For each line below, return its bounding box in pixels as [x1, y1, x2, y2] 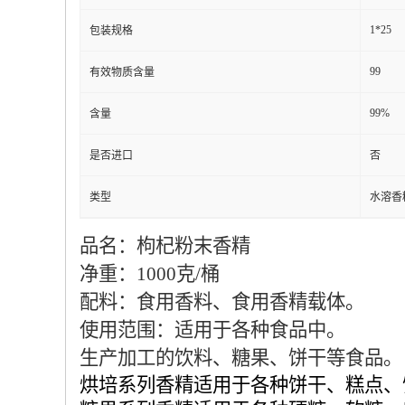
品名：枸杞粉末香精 [80, 235, 250, 257]
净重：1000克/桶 [80, 263, 220, 285]
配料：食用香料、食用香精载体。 [80, 291, 364, 313]
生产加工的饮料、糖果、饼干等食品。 [80, 347, 402, 369]
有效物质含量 [89, 66, 155, 79]
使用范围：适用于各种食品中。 [80, 319, 345, 341]
